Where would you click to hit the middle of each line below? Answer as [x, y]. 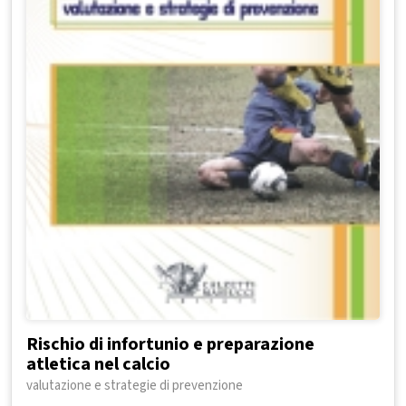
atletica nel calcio [98, 365]
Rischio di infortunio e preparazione [170, 345]
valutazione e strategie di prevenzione [135, 386]
